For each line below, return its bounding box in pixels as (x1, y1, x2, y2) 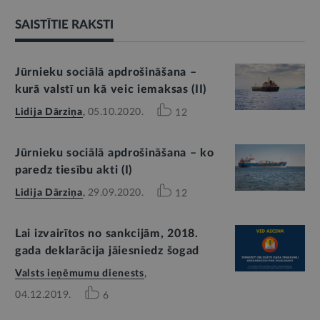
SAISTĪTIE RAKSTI (15, 18, 114, 31)
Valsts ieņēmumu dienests (15, 268, 144, 279)
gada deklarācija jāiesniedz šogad (15, 244, 200, 256)
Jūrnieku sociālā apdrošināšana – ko (15, 146, 214, 159)
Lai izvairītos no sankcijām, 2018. (15, 227, 199, 239)
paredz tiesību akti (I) (15, 164, 133, 176)
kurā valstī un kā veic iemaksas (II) (15, 83, 207, 95)
